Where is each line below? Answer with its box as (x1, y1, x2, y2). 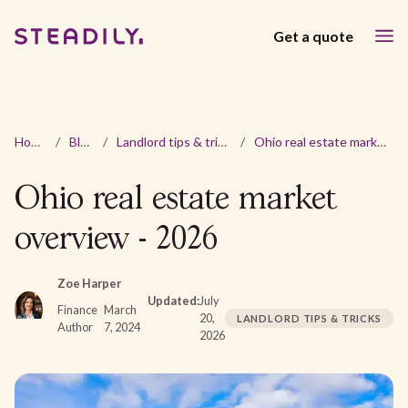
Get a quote (273, 26, 353, 45)
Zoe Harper (56, 276, 121, 291)
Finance (56, 301, 97, 317)
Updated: (147, 293, 199, 308)
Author (56, 319, 93, 334)
